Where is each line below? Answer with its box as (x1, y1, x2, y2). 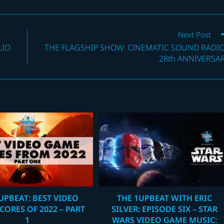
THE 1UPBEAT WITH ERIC (117, 192, 212, 203)
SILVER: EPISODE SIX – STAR (111, 203, 218, 214)
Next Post (178, 29, 211, 40)
